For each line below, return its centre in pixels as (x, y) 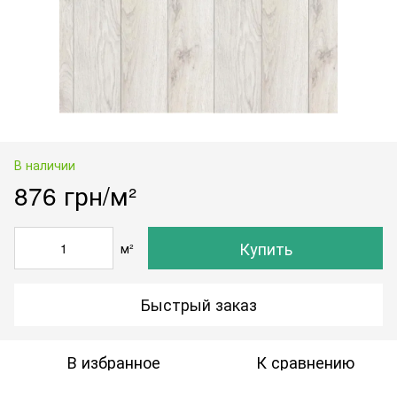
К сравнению (305, 361)
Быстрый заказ (198, 304)
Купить (265, 248)
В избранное (113, 361)
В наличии (45, 164)
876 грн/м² (75, 195)
